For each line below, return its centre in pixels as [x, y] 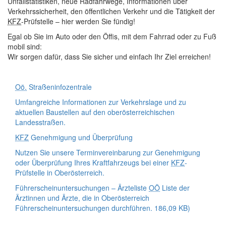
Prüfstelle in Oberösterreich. [60, 173]
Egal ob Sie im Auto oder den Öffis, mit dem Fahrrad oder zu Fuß [112, 36]
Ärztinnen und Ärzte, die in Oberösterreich [82, 198]
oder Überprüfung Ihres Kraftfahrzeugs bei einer [93, 162]
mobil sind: [25, 46]
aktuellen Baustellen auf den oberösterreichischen [95, 112]
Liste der [176, 188]
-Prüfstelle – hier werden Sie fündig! [78, 21]
